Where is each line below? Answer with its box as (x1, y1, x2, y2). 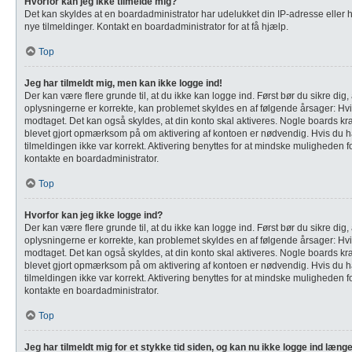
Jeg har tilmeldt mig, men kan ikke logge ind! (24, 78, 222, 89)
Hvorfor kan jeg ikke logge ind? (24, 210, 163, 221)
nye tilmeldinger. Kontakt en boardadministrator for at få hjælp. (24, 21, 288, 32)
